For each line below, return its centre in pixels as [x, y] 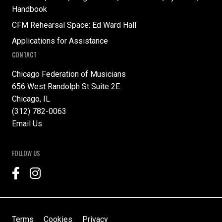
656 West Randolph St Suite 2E [66, 87]
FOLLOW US [26, 154]
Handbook [29, 9]
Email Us [27, 124]
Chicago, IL [31, 99]
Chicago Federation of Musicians [69, 74]
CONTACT [24, 55]
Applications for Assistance [60, 41]
